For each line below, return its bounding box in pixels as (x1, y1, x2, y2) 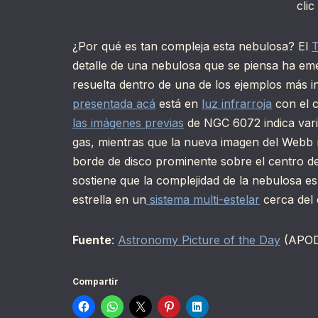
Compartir (72, 276, 119, 287)
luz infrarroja (202, 97, 272, 111)
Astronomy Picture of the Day (118, 233, 280, 248)
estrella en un (72, 192, 146, 207)
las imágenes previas (72, 116, 184, 131)
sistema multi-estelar (146, 192, 260, 207)
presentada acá (72, 97, 155, 111)
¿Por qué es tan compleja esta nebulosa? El (72, 39, 312, 54)
